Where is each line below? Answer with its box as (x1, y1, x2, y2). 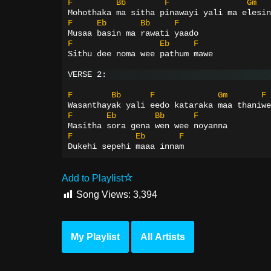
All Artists (140, 232, 185, 243)
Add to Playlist (62, 173, 123, 184)
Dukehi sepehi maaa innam (68, 142, 184, 152)
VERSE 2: (68, 70, 106, 80)
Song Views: (76, 189, 131, 200)
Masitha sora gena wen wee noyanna (68, 121, 227, 131)
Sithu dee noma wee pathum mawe (68, 49, 213, 59)
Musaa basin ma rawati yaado (68, 28, 198, 39)
